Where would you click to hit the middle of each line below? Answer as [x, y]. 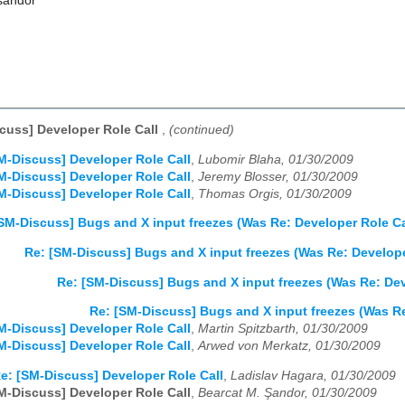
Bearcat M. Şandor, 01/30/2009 [287, 392]
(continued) [202, 130]
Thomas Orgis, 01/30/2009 [275, 193]
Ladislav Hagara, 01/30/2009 [313, 375]
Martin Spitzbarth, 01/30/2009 [283, 329]
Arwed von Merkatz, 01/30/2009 [289, 346]
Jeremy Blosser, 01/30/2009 [278, 176]
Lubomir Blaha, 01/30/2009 [276, 159]
